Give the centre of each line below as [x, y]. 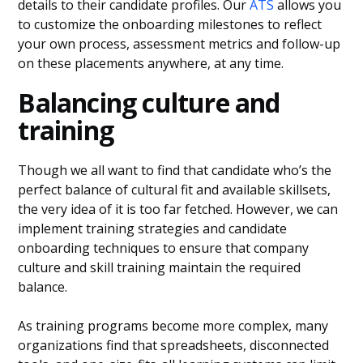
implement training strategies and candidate [153, 228]
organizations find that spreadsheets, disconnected [174, 345]
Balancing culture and [149, 102]
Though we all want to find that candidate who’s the [175, 170]
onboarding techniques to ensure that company [164, 248]
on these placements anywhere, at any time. [151, 63]
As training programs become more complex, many [173, 326]
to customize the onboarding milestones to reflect [170, 24]
